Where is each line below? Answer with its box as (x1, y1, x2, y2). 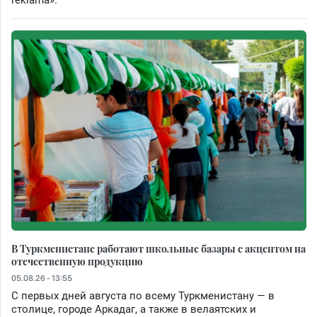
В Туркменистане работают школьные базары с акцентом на (11, 241, 306, 255)
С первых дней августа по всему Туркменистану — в (11, 289, 275, 302)
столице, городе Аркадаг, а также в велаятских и (11, 302, 256, 316)
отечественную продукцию (11, 253, 143, 268)
